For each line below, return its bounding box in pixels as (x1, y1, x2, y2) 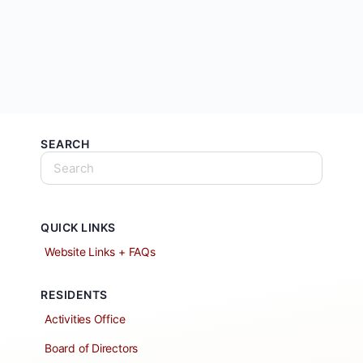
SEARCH (41, 137, 89, 152)
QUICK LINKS (41, 220, 116, 235)
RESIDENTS (41, 288, 108, 302)
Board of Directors (45, 341, 139, 356)
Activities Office (45, 312, 126, 327)
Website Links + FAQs (45, 245, 156, 259)
